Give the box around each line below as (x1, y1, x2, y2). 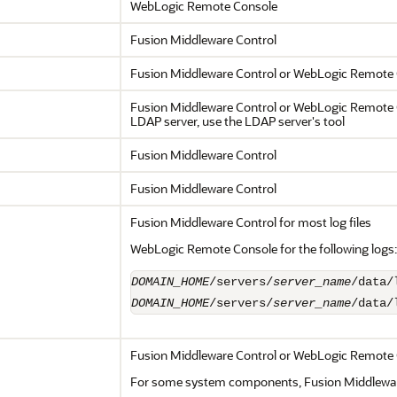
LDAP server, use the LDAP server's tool (130, 113, 345, 129)
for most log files (276, 214, 371, 230)
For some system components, (130, 373, 304, 390)
